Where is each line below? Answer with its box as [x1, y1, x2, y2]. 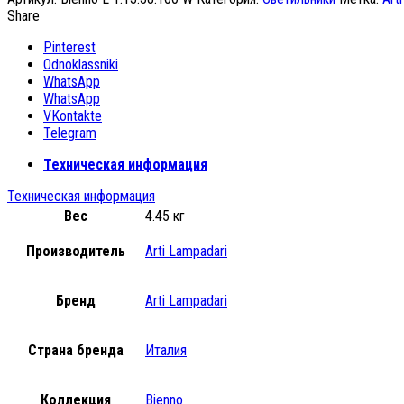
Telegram [43, 124, 96, 142]
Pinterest [43, 38, 96, 56]
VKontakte [43, 106, 102, 124]
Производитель [26, 242, 125, 260]
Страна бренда [28, 341, 124, 359]
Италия [145, 341, 187, 359]
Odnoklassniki [43, 55, 118, 73]
